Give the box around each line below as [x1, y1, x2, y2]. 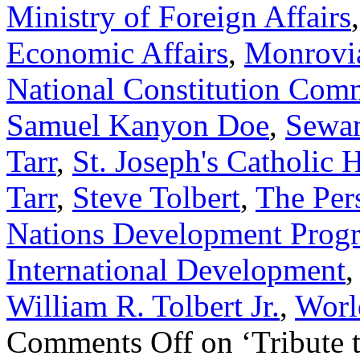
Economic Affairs [6, 35, 228, 70]
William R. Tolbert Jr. [6, 288, 280, 323]
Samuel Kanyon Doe [6, 107, 269, 142]
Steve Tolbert [72, 179, 240, 215]
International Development [6, 252, 346, 287]
